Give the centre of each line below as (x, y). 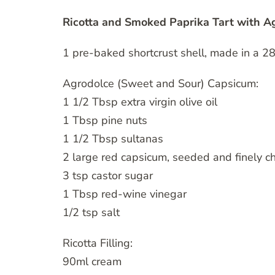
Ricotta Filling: (98, 243)
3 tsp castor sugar (108, 176)
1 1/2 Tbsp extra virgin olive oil (140, 102)
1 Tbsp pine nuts (105, 121)
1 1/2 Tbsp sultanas (113, 139)
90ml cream (92, 262)
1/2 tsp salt (91, 213)
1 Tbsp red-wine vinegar (125, 194)
